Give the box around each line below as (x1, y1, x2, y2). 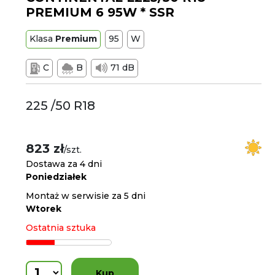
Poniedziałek (26, 171, 87, 182)
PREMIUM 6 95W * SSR (26, 5, 175, 20)
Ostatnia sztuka (26, 222, 96, 233)
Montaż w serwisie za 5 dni (26, 190, 146, 201)
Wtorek (26, 203, 62, 214)
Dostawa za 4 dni (26, 158, 103, 169)
